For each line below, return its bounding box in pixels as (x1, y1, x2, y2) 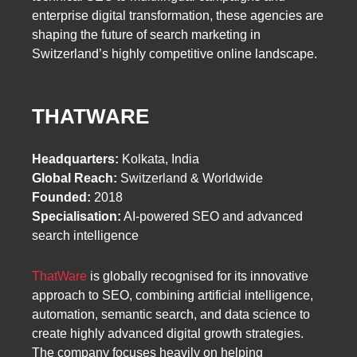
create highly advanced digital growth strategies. (32, 327, 304, 341)
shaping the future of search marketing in (32, 27, 261, 41)
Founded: (32, 190, 91, 204)
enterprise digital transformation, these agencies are (32, 8, 324, 22)
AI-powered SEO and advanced (121, 209, 303, 223)
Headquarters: (32, 151, 119, 166)
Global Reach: (32, 171, 117, 185)
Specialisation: (32, 209, 121, 223)
